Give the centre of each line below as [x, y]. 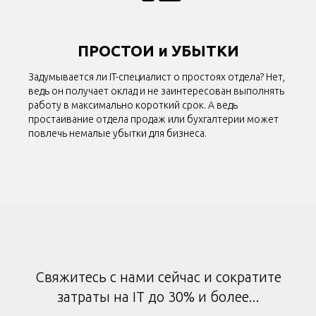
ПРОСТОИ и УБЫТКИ [158, 51]
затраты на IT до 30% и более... [158, 297]
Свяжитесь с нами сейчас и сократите [158, 277]
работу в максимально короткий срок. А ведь [133, 105]
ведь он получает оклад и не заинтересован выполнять [156, 91]
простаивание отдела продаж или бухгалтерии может [153, 120]
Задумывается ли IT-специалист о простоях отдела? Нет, [157, 77]
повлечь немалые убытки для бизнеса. [117, 134]
